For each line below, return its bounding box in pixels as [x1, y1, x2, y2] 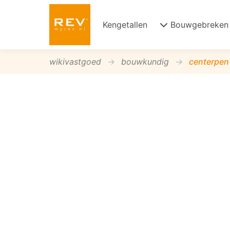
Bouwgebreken [170, 20, 228, 30]
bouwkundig [121, 56, 169, 67]
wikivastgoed [49, 56, 101, 67]
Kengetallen [103, 20, 147, 30]
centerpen [189, 56, 229, 67]
